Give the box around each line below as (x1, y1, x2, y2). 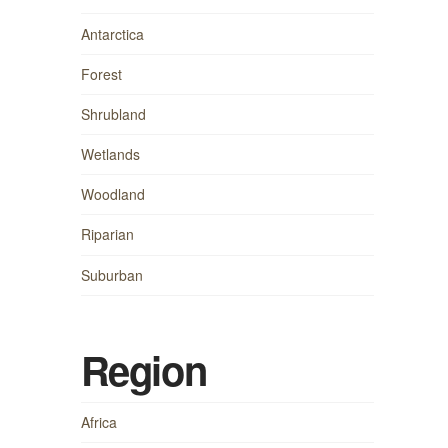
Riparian (80, 224, 134, 245)
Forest (80, 63, 122, 84)
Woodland (80, 184, 145, 205)
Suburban (80, 264, 143, 285)
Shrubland (80, 103, 146, 124)
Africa (80, 411, 117, 432)
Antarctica (80, 23, 144, 44)
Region (80, 340, 207, 398)
